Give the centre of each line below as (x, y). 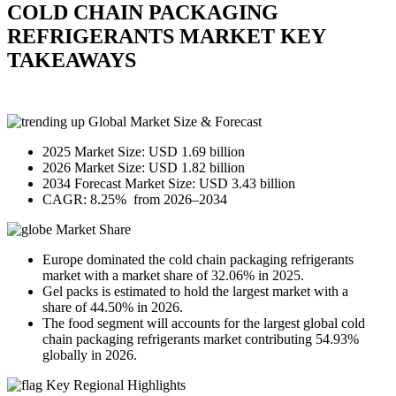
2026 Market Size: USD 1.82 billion (145, 168)
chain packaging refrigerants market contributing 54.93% (201, 339)
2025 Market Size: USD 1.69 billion (144, 152)
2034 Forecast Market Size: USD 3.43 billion (169, 184)
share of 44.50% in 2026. (114, 308)
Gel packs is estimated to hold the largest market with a (195, 292)
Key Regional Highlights (114, 385)
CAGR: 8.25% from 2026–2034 (135, 200)
